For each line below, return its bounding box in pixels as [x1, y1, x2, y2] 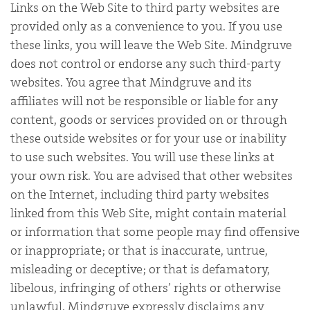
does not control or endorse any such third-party [10, 55, 281, 72]
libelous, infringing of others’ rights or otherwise [10, 279, 281, 296]
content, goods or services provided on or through [10, 111, 287, 128]
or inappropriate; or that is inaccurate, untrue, [10, 241, 268, 259]
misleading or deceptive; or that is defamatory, [10, 260, 270, 277]
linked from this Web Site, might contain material [10, 204, 286, 221]
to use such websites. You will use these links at [10, 148, 275, 165]
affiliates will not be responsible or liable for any [10, 92, 278, 109]
